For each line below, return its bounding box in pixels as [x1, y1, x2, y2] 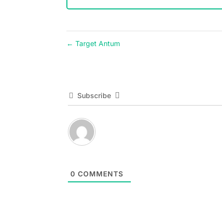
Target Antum [73, 39, 120, 48]
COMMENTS [75, 169, 123, 178]
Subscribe [77, 91, 111, 100]
